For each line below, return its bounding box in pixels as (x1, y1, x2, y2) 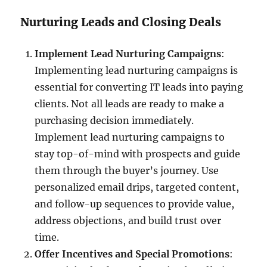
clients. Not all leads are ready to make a (35, 97, 225, 110)
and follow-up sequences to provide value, (35, 197, 235, 210)
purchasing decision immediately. (35, 114, 194, 126)
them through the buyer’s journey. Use (35, 164, 219, 176)
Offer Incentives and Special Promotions (35, 247, 230, 260)
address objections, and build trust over (35, 214, 222, 226)
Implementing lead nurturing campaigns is (35, 64, 238, 76)
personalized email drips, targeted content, (35, 181, 240, 193)
